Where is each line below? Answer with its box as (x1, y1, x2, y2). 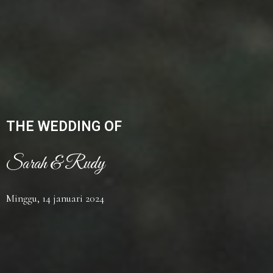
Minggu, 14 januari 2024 (6, 191, 104, 205)
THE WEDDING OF (6, 118, 122, 135)
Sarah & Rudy (6, 152, 105, 175)
